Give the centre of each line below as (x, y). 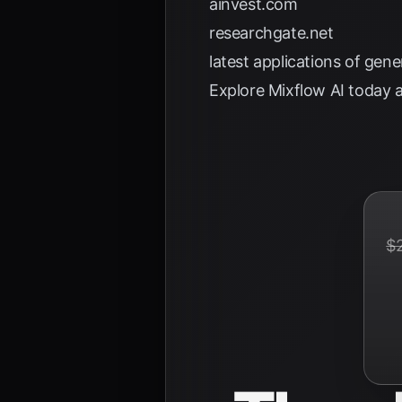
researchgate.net (271, 33)
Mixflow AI (306, 90)
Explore (239, 90)
